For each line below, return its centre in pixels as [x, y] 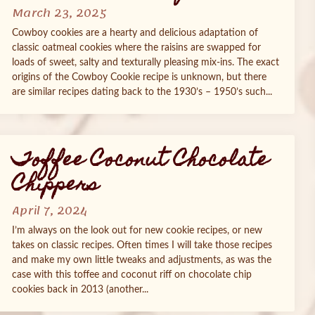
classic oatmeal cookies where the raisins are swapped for [136, 48]
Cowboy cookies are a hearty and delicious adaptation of [135, 33]
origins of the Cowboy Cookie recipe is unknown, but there [139, 77]
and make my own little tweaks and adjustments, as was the [142, 260]
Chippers [55, 186]
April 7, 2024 [50, 211]
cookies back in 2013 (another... [80, 290]
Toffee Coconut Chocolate [140, 161]
